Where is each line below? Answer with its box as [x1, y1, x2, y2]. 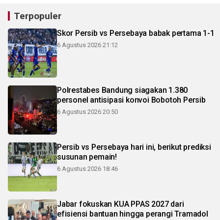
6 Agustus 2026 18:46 [57, 165, 118, 173]
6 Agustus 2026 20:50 [57, 108, 118, 116]
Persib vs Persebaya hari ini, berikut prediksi [57, 142, 211, 152]
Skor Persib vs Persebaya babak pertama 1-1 [57, 28, 215, 38]
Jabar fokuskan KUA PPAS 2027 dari [57, 199, 184, 209]
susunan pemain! [57, 152, 117, 162]
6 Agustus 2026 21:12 [57, 41, 118, 49]
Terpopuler [14, 10, 61, 22]
